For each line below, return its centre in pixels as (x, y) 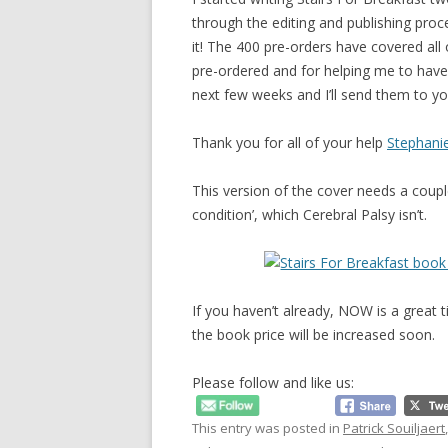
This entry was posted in (267, 427)
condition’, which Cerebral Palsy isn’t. (309, 214)
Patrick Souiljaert (394, 427)
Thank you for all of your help (289, 142)
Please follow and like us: (273, 382)
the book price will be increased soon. (313, 334)
